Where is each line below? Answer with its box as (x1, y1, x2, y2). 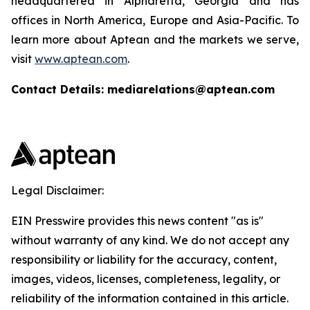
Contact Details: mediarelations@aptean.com (11, 82, 275, 96)
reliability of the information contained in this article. (11, 291, 289, 305)
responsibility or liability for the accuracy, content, (11, 253, 277, 266)
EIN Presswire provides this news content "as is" (11, 214, 264, 228)
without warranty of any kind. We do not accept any (11, 233, 289, 247)
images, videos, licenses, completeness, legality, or (11, 272, 280, 286)
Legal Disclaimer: (11, 183, 104, 197)
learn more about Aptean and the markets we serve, (11, 33, 299, 46)
